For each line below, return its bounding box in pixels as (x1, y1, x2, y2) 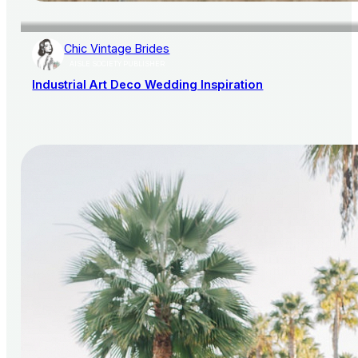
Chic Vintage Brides (64, 42, 170, 56)
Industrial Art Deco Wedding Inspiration (32, 78, 264, 93)
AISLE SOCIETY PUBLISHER (69, 60, 165, 69)
